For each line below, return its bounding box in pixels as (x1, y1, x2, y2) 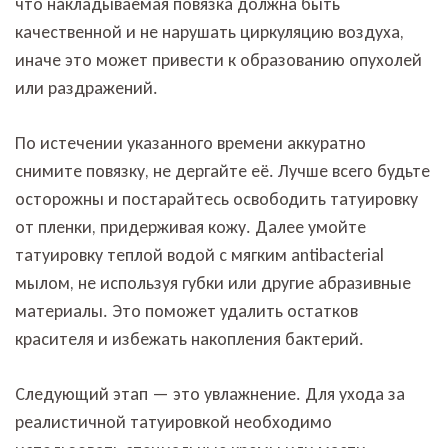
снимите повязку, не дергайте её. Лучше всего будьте (15, 159, 430, 182)
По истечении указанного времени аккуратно (15, 131, 366, 154)
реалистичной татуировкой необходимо (15, 410, 332, 433)
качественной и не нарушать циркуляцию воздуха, (15, 20, 404, 43)
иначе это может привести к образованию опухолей (15, 48, 422, 71)
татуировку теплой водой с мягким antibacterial (15, 243, 384, 266)
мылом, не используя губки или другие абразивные (15, 271, 411, 294)
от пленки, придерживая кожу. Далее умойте (15, 215, 366, 238)
